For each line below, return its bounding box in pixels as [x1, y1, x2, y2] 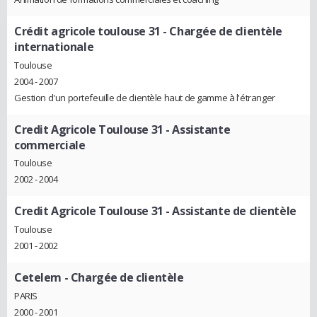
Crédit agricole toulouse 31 [14, 23, 161, 39]
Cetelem [14, 269, 62, 285]
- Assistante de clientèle [163, 203, 296, 219]
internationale [14, 38, 94, 54]
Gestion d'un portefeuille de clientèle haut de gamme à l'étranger [14, 91, 275, 104]
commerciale [14, 137, 86, 153]
